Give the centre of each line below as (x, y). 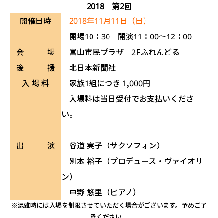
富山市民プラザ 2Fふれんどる (120, 52)
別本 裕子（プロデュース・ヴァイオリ (132, 161)
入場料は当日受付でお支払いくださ (127, 99)
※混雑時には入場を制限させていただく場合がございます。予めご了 (109, 205)
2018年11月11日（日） (106, 21)
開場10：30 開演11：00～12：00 (127, 36)
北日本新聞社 (89, 67)
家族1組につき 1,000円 (106, 83)
